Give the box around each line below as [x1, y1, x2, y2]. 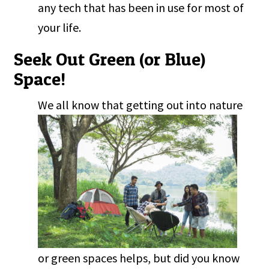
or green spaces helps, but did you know [38, 250, 240, 265]
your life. [38, 20, 86, 35]
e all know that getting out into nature [47, 97, 243, 113]
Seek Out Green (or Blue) [14, 48, 206, 70]
